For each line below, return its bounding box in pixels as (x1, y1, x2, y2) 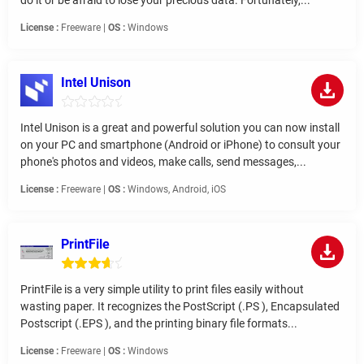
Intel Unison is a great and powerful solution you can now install (20, 120, 340, 134)
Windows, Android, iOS (125, 183, 226, 195)
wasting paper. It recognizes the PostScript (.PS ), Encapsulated (20, 299, 340, 313)
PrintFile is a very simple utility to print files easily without (20, 282, 304, 296)
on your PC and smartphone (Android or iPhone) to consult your (20, 137, 340, 151)
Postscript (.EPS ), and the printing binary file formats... (20, 316, 297, 330)
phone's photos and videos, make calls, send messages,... (20, 154, 306, 168)
